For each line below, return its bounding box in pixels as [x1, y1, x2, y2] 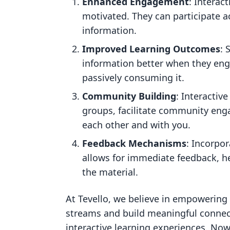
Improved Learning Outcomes [82, 43, 220, 55]
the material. [82, 166, 138, 178]
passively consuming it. [82, 71, 184, 84]
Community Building [82, 90, 176, 102]
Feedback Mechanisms [82, 137, 186, 149]
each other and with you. [82, 119, 190, 131]
